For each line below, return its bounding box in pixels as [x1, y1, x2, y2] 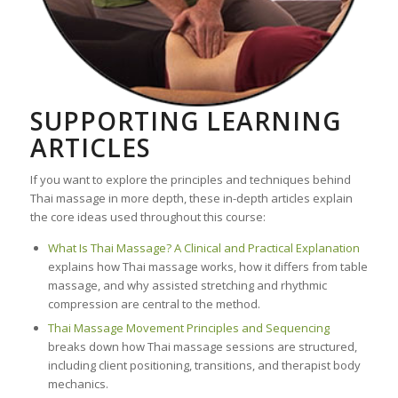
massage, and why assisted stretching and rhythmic [47, 277, 327, 294]
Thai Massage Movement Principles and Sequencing [47, 320, 330, 337]
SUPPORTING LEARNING [29, 104, 341, 139]
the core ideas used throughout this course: [29, 209, 266, 226]
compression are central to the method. [47, 296, 260, 313]
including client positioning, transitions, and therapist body [47, 357, 361, 374]
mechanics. [47, 376, 108, 393]
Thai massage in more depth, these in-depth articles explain [29, 190, 353, 207]
